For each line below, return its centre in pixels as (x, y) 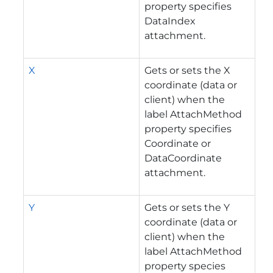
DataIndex (170, 21)
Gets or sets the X (187, 70)
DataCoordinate (183, 158)
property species (185, 266)
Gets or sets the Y (187, 207)
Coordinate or (178, 143)
